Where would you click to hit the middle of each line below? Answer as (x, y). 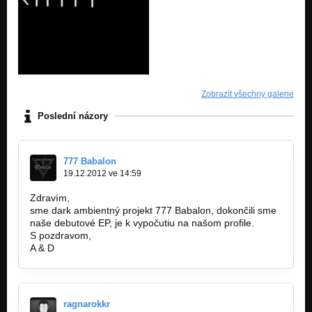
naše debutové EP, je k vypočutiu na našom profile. (142, 223)
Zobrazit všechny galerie (248, 94)
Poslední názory (73, 116)
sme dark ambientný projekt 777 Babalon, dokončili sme (153, 210)
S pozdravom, (61, 235)
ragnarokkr (87, 304)
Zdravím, (50, 197)
